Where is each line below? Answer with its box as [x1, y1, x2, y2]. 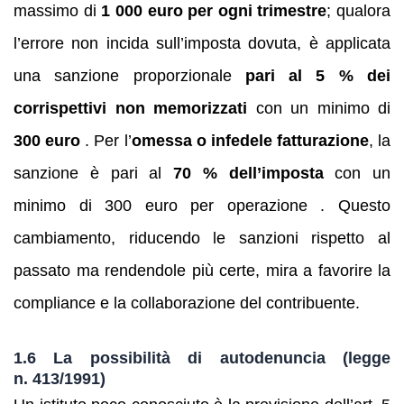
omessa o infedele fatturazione [131, 132, 369, 151]
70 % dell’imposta [173, 164, 324, 183]
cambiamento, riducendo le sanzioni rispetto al [14, 229, 390, 248]
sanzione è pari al [14, 164, 173, 183]
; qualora [326, 2, 390, 21]
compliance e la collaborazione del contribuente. [14, 294, 360, 313]
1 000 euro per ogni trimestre [101, 2, 327, 21]
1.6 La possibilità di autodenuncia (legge [14, 347, 390, 367]
